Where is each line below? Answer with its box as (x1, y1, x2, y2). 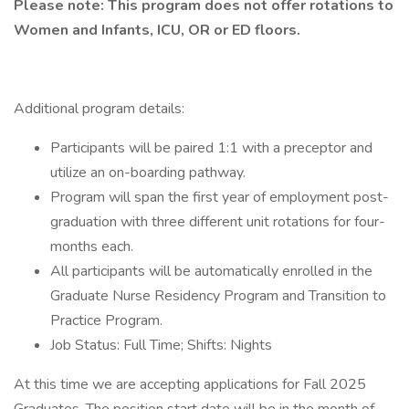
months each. (50, 236, 133, 257)
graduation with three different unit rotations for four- (50, 212, 385, 232)
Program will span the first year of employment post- (50, 187, 389, 207)
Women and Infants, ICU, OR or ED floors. (14, 20, 304, 40)
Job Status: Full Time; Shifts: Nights (50, 335, 272, 355)
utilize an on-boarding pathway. (50, 163, 246, 183)
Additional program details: (14, 99, 184, 119)
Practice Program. (50, 310, 163, 330)
